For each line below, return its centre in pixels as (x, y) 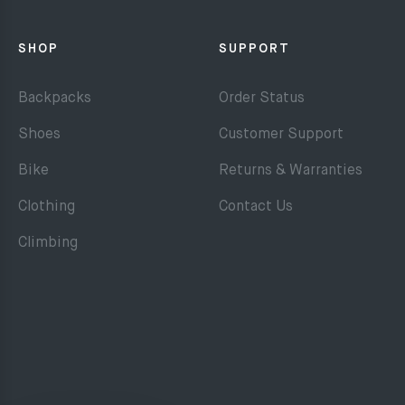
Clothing (47, 207)
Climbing (48, 243)
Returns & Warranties (291, 171)
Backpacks (55, 99)
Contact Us (256, 207)
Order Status (262, 99)
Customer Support (282, 135)
